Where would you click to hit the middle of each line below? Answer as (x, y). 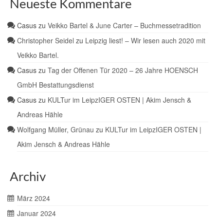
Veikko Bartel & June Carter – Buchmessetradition (124, 25)
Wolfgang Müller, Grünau (55, 129)
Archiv (28, 176)
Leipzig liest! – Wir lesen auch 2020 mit (145, 40)
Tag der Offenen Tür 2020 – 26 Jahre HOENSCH (123, 70)
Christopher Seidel (45, 40)
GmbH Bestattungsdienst (55, 85)
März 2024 (34, 198)
